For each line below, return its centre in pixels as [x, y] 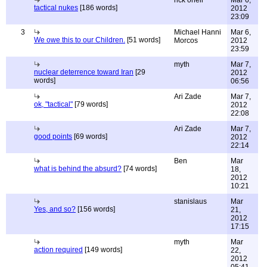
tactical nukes [56, 8]
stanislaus [190, 201]
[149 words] [103, 250]
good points [53, 136]
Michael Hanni [198, 32]
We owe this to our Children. [80, 40]
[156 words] [95, 209]
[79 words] [90, 104]
